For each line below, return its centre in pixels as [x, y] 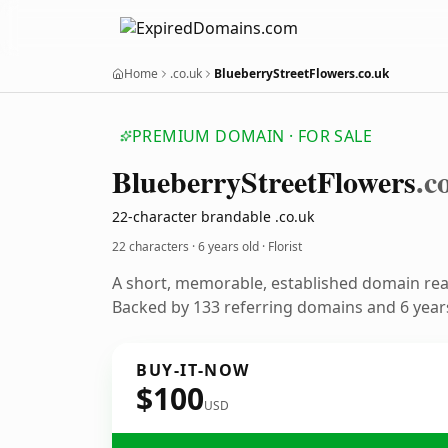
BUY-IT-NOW [193, 370]
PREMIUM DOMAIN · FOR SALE [252, 136]
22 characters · [155, 246]
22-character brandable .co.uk [213, 216]
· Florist [280, 246]
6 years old [228, 246]
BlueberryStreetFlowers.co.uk [301, 73]
